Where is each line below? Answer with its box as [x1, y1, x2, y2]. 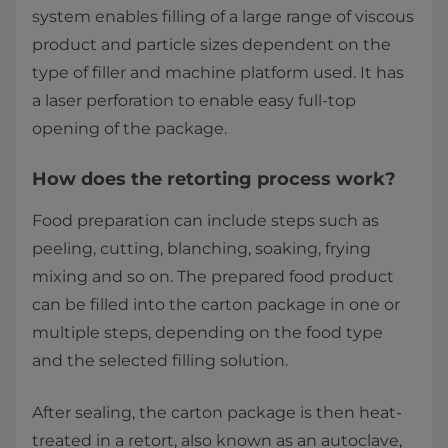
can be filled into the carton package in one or [32, 295, 400, 315]
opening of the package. [32, 119, 227, 139]
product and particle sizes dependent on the [32, 35, 391, 55]
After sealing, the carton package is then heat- [32, 403, 402, 423]
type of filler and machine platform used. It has [32, 63, 404, 83]
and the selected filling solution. [32, 351, 288, 371]
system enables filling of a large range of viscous [32, 7, 414, 27]
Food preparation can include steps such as [32, 211, 379, 231]
